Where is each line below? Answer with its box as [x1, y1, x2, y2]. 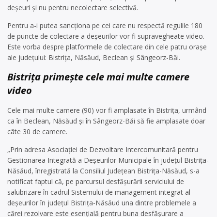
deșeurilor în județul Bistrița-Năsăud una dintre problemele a [7, 198, 196, 207]
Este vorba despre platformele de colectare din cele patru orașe [7, 42, 207, 51]
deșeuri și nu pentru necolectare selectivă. [7, 3, 138, 12]
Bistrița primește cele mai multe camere [7, 70, 189, 83]
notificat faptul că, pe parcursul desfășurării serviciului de [7, 177, 184, 186]
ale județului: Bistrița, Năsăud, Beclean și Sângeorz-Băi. [7, 53, 180, 62]
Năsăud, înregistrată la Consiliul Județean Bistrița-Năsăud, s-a [7, 166, 200, 175]
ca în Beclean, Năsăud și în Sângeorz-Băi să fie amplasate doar [7, 116, 205, 125]
